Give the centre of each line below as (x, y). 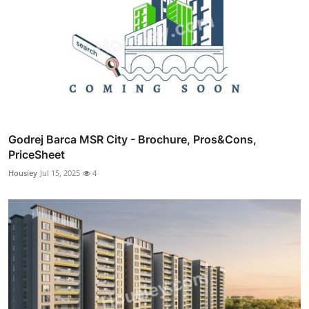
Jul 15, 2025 (60, 172)
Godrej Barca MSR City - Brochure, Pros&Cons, (132, 139)
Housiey (23, 172)
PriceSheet (37, 154)
